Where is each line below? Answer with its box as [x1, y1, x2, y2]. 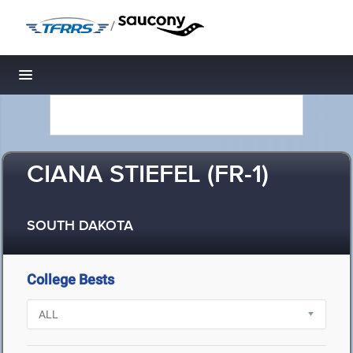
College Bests [27, 271, 114, 288]
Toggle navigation [26, 71, 132, 87]
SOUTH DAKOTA [27, 217, 133, 236]
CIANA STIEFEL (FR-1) [27, 159, 269, 191]
